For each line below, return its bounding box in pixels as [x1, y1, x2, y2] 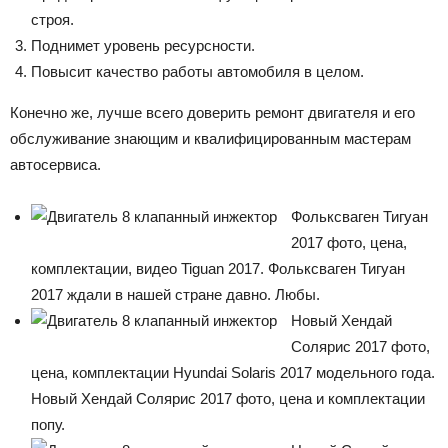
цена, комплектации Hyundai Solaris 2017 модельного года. [31, 363, 435, 381]
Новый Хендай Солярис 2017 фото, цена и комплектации [31, 389, 425, 407]
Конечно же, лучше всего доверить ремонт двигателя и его [10, 103, 415, 121]
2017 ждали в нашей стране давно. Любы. [31, 285, 320, 303]
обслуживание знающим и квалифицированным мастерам [10, 129, 411, 147]
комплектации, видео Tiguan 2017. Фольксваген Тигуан [31, 259, 405, 277]
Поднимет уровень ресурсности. [31, 36, 255, 54]
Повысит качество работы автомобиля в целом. [31, 62, 364, 80]
